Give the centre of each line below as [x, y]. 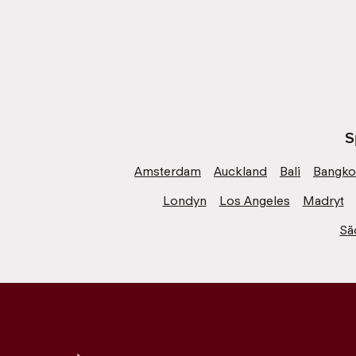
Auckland [240, 172]
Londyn [184, 201]
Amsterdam [168, 172]
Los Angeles [254, 201]
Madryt [323, 201]
